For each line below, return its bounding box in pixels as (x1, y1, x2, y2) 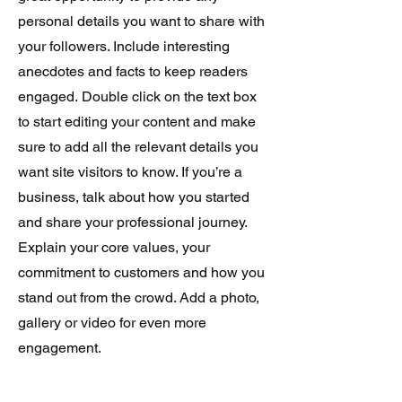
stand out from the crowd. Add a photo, (18, 289, 259, 306)
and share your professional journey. (18, 214, 247, 231)
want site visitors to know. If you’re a (18, 163, 242, 180)
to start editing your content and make (18, 113, 256, 130)
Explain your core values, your (18, 239, 210, 256)
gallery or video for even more (18, 314, 206, 331)
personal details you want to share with (18, 13, 265, 30)
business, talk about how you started (18, 188, 249, 205)
